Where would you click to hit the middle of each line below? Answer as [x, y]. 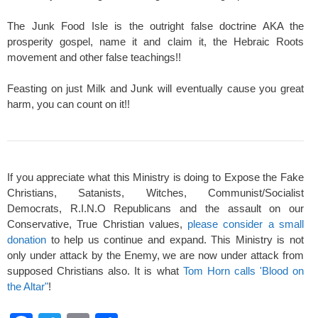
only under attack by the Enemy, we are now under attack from [155, 255]
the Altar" [28, 286]
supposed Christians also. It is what [95, 270]
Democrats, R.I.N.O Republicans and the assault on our [155, 208]
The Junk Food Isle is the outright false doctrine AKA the [155, 26]
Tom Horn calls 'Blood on [243, 270]
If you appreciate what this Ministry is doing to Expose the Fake [155, 177]
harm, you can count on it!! [68, 104]
